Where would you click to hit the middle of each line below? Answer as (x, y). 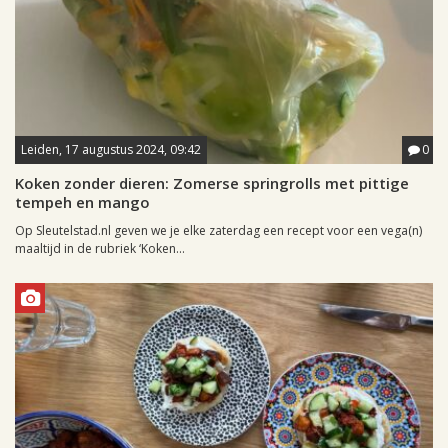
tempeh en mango (82, 202)
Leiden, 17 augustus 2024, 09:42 (111, 150)
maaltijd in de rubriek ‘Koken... (100, 249)
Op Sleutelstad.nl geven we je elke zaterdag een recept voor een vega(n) (218, 231)
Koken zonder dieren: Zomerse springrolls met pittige (212, 183)
